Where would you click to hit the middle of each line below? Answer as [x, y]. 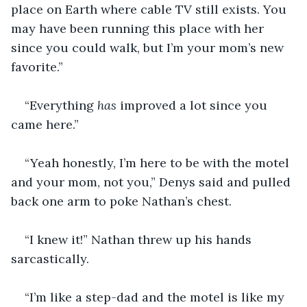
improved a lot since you [194, 105]
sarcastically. [50, 258]
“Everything [59, 105]
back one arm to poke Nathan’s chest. [121, 201]
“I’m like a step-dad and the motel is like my [156, 297]
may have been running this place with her [139, 28]
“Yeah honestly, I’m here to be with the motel [159, 162]
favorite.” [39, 66]
